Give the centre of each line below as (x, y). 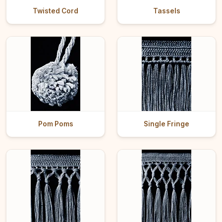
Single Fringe (166, 124)
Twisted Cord (55, 11)
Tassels (166, 11)
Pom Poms (55, 124)
